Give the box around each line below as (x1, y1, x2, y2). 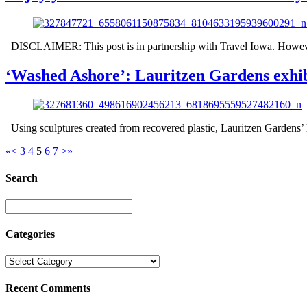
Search (5, 172, 38, 184)
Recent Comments (5, 282, 90, 295)
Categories (5, 228, 55, 240)
